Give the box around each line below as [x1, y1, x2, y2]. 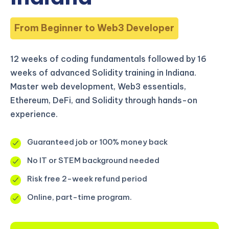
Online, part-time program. [27, 192, 132, 202]
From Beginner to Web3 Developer [14, 22, 174, 34]
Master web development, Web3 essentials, [10, 81, 186, 91]
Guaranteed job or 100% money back [27, 137, 168, 147]
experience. [10, 108, 58, 119]
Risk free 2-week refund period [27, 174, 147, 184]
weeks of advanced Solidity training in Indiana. [10, 67, 196, 78]
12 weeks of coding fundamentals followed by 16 [10, 53, 207, 64]
